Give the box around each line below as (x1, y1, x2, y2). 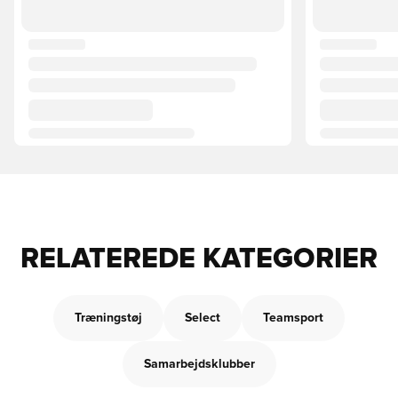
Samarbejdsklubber (143, 358, 255, 370)
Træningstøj (75, 312, 142, 324)
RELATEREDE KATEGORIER (20, 245, 378, 274)
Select (185, 312, 220, 324)
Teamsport (263, 312, 323, 324)
